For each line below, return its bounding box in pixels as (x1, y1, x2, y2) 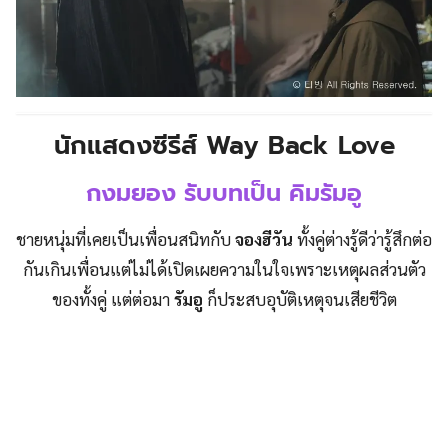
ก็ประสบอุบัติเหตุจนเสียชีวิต (202, 287, 397, 310)
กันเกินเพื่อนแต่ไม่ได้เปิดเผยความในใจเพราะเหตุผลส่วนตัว (22, 257, 426, 280)
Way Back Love (205, 125, 395, 165)
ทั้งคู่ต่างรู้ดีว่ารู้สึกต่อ (293, 227, 432, 250)
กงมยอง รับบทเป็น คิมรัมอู (86, 174, 362, 211)
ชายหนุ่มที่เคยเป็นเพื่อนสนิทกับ (16, 227, 235, 250)
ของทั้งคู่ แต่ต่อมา (51, 287, 174, 310)
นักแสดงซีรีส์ (53, 125, 206, 165)
